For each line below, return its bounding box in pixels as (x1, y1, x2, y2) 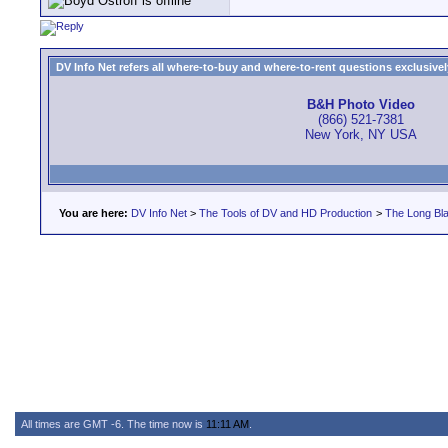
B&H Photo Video (307, 97, 415, 113)
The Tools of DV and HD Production (199, 207, 372, 219)
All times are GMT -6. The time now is (21, 418, 206, 430)
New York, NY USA (305, 127, 417, 143)
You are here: (59, 207, 128, 219)
